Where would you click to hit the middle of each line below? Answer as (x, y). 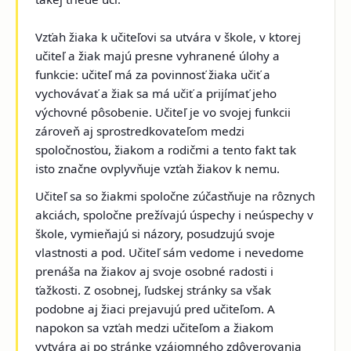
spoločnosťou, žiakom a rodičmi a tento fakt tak (166, 149)
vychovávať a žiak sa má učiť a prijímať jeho (156, 93)
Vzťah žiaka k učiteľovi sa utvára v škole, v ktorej (168, 36)
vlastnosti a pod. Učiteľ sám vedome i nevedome (170, 253)
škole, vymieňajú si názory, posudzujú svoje (156, 234)
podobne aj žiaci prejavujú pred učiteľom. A (156, 309)
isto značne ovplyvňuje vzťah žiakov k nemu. (159, 168)
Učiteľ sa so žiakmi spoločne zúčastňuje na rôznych (175, 196)
